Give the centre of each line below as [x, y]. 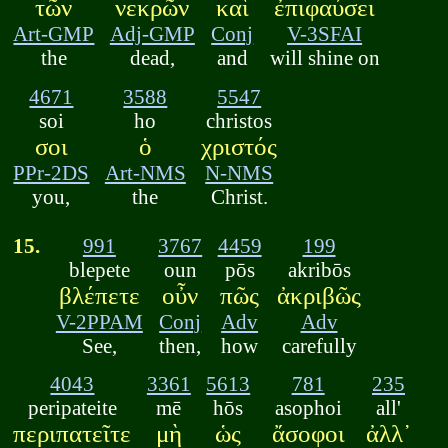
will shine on [324, 58]
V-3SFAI [325, 34]
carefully [319, 345]
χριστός [239, 146]
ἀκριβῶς [319, 295]
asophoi [308, 408]
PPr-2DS [51, 172]
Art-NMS [145, 172]
